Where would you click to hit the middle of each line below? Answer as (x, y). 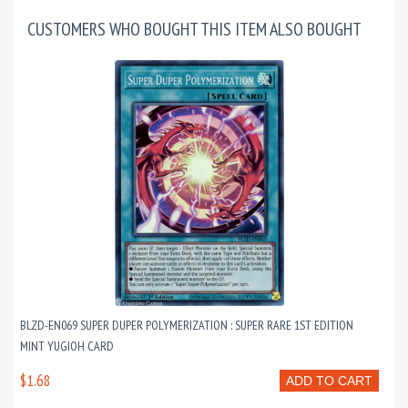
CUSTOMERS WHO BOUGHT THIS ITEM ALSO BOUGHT (194, 30)
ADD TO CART (329, 381)
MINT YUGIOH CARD (67, 347)
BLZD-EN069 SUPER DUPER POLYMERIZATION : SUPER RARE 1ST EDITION (187, 326)
